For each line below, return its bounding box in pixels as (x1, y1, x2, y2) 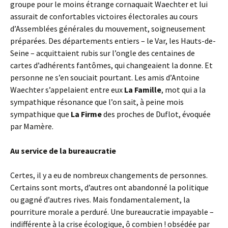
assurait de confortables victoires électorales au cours (10, 11, 198, 21)
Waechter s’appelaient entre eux (10, 84, 124, 95)
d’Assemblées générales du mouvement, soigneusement (10, 23, 206, 34)
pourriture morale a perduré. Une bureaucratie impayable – (10, 207, 214, 217)
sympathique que (10, 109, 71, 119)
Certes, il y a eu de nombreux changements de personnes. (10, 170, 208, 180)
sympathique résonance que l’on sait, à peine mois (10, 97, 184, 107)
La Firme (71, 109, 102, 119)
